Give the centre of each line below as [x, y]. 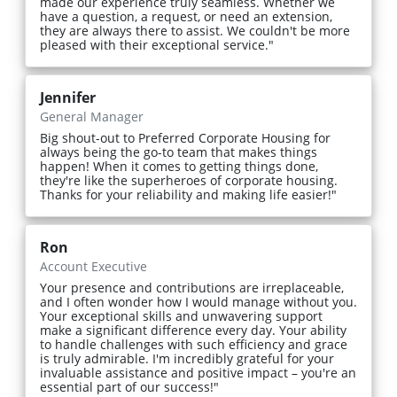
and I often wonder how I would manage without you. [198, 302]
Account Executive [93, 267]
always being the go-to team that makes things [179, 152]
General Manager [92, 117]
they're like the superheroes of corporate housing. [189, 181]
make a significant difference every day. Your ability [193, 331]
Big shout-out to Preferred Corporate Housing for [185, 138]
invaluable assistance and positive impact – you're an [198, 373]
